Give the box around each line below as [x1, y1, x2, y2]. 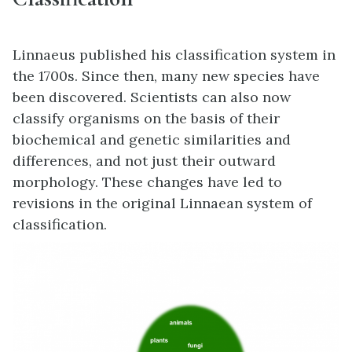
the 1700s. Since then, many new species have [13, 67, 320, 86]
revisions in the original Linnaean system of [13, 194, 312, 213]
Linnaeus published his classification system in [13, 46, 335, 64]
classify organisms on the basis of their [13, 109, 280, 128]
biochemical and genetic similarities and [13, 130, 291, 149]
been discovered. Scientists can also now [13, 88, 291, 107]
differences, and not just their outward [13, 152, 276, 170]
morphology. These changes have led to [13, 173, 282, 192]
